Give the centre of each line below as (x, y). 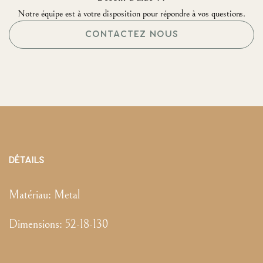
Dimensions (34, 225)
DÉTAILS (26, 161)
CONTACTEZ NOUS (131, 34)
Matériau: (31, 195)
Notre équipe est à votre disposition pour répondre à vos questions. (131, 14)
